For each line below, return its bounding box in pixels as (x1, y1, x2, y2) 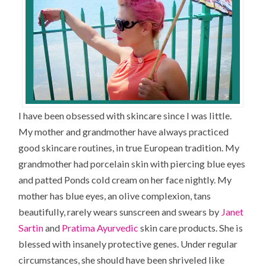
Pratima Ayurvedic (62, 222, 139, 234)
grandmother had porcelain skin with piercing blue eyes (18, 158, 246, 170)
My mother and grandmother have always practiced (18, 126, 229, 138)
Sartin (18, 222, 44, 234)
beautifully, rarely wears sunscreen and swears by (18, 206, 221, 218)
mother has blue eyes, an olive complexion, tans (18, 190, 211, 202)
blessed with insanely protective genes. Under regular (18, 238, 238, 250)
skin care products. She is (138, 222, 243, 234)
